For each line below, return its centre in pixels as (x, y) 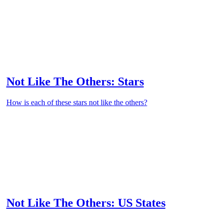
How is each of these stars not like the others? (77, 103)
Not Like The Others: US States (86, 203)
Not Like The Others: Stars (75, 82)
